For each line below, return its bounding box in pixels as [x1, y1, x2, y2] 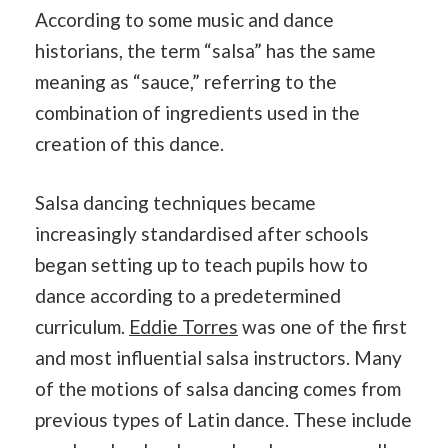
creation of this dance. [35, 131, 224, 155]
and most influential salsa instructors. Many [35, 346, 402, 369]
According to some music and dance [35, 7, 334, 31]
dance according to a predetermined [35, 284, 341, 307]
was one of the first [238, 315, 407, 338]
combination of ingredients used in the [35, 100, 360, 124]
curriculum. [35, 315, 129, 338]
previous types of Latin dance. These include [35, 408, 412, 431]
